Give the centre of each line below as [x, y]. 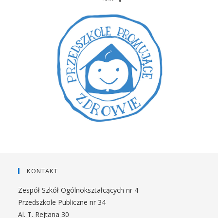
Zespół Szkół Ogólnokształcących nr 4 [78, 190]
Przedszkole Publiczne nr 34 [62, 202]
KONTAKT [43, 171]
